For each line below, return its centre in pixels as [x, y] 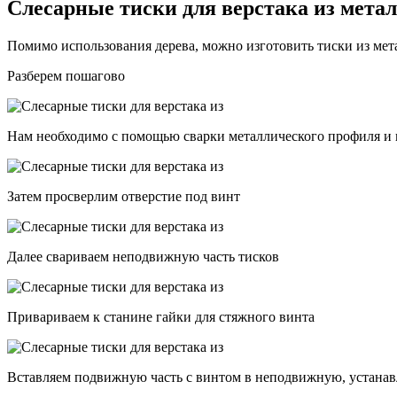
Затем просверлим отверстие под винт [124, 197]
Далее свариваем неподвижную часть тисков [143, 257]
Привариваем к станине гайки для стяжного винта [161, 317]
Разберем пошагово [66, 76]
